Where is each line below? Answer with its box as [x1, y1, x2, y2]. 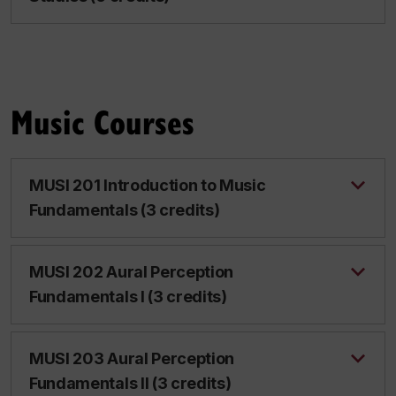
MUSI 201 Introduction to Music [29, 176, 266, 194]
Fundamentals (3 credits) [29, 201, 220, 219]
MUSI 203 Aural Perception [29, 349, 235, 368]
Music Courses [11, 98, 194, 144]
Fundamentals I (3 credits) [29, 287, 227, 306]
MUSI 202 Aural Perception [29, 263, 234, 281]
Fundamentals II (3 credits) [29, 374, 232, 392]
